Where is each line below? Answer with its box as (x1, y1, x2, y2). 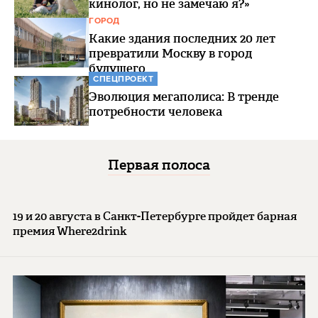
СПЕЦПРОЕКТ (93, 74, 153, 84)
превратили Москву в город (89, 45, 252, 62)
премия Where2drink (13, 223, 127, 239)
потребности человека (89, 103, 222, 120)
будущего (89, 60, 146, 77)
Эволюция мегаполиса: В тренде (89, 88, 279, 105)
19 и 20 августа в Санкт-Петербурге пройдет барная (13, 208, 297, 224)
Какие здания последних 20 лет (89, 30, 275, 47)
